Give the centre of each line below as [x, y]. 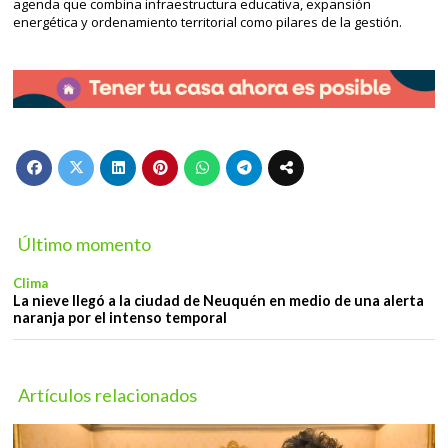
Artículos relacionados [108, 394]
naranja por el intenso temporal [120, 317]
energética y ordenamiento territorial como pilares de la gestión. [207, 21]
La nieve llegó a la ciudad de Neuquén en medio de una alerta [218, 300]
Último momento [85, 244]
